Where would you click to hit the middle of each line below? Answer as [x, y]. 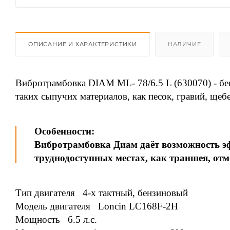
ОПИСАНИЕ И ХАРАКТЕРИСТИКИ [83, 44]
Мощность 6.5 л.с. [56, 219]
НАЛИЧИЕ [184, 44]
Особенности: [64, 131]
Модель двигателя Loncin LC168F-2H [97, 206]
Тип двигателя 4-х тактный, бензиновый [102, 193]
